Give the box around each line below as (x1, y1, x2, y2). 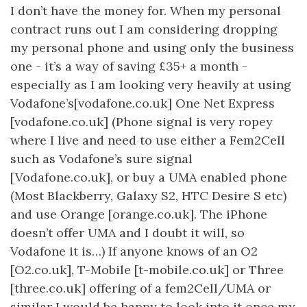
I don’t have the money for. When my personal (10, 3, 281, 19)
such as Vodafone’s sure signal (10, 151, 193, 167)
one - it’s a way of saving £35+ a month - (10, 58, 247, 74)
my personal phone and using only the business (10, 40, 294, 56)
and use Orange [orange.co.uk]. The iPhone (10, 206, 267, 222)
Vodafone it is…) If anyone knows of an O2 (10, 243, 258, 259)
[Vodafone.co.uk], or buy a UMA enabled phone (10, 169, 287, 185)
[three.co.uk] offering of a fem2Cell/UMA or (10, 280, 271, 296)
